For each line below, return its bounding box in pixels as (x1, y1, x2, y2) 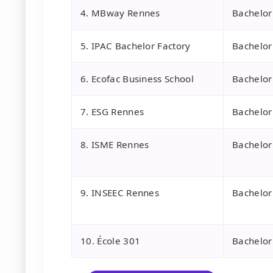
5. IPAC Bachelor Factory (80, 40, 191, 52)
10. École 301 (80, 235, 141, 247)
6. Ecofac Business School (80, 73, 194, 85)
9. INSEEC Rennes (80, 186, 160, 199)
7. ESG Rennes (80, 105, 144, 118)
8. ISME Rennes (80, 138, 149, 151)
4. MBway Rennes (80, 7, 160, 19)
